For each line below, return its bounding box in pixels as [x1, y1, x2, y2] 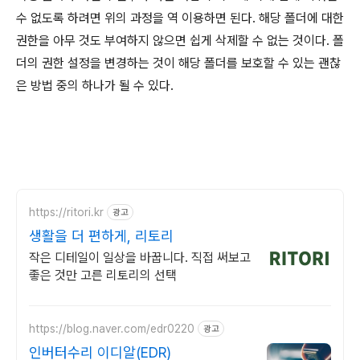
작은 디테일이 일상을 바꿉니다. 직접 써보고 [29, 250, 251, 266]
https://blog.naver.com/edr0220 [29, 321, 194, 335]
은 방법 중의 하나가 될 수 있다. [16, 78, 174, 94]
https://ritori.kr [29, 205, 104, 219]
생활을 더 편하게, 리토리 [29, 227, 174, 245]
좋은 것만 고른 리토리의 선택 [29, 268, 177, 284]
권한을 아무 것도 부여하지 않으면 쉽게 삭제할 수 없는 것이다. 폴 [16, 33, 344, 49]
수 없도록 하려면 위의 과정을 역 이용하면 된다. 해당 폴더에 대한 [16, 10, 344, 27]
